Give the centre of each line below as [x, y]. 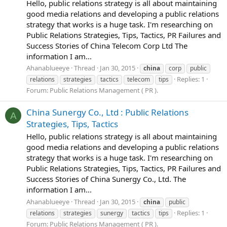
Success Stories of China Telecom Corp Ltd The [107, 45]
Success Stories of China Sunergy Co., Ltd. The [106, 179]
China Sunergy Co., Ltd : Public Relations [107, 112]
